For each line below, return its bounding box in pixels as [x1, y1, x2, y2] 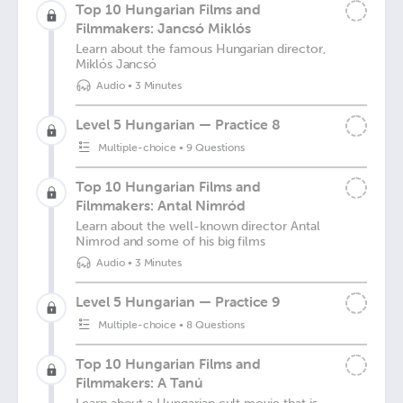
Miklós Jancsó [76, 57, 157, 72]
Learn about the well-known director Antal [76, 219, 320, 234]
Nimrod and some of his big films [76, 234, 266, 249]
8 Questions [186, 318, 245, 331]
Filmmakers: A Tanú [76, 373, 203, 391]
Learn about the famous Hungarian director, [76, 41, 327, 57]
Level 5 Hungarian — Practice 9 [76, 292, 281, 310]
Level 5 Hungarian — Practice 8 [76, 115, 281, 133]
